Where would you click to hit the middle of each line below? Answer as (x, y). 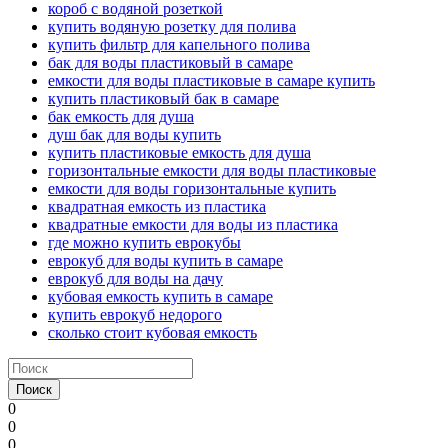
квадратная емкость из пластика (157, 206)
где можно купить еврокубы (144, 242)
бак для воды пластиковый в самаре (170, 62)
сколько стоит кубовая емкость (152, 332)
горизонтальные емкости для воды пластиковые (212, 170)
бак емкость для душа (121, 116)
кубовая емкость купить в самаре (160, 296)
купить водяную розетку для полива (172, 26)
